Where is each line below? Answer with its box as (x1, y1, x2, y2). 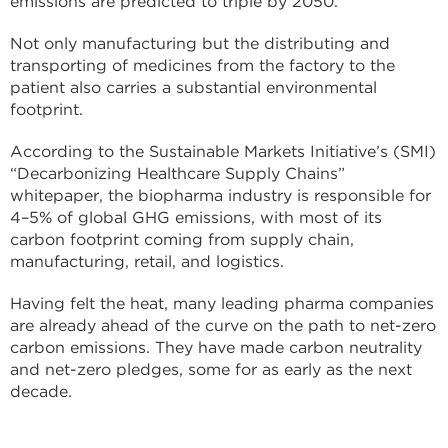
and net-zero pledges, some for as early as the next (10, 360, 412, 379)
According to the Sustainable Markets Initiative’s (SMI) (10, 142, 436, 161)
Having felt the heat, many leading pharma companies (10, 294, 434, 313)
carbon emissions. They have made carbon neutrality (10, 338, 422, 357)
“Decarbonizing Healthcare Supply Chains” (10, 164, 345, 183)
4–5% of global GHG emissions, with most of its (10, 208, 382, 227)
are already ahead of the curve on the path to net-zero (10, 316, 436, 335)
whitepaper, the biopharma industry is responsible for (10, 186, 431, 205)
